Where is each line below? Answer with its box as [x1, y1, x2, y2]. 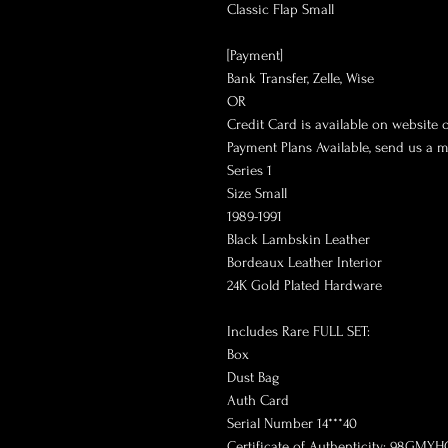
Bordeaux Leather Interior [227, 254, 382, 272]
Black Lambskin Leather [227, 231, 370, 249]
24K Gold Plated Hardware [227, 277, 382, 295]
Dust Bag [227, 369, 279, 387]
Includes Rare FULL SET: [227, 323, 370, 341]
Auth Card [227, 392, 289, 410]
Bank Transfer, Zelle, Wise [227, 70, 374, 88]
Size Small [227, 185, 287, 203]
